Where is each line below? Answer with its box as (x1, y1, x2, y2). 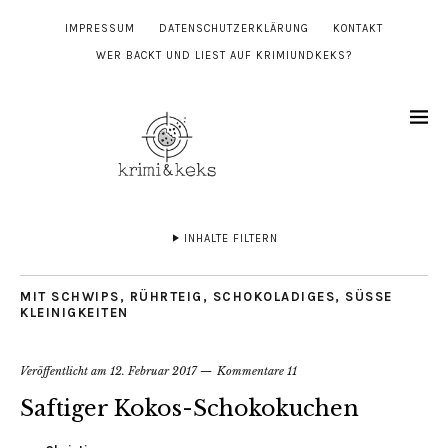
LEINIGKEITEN (20, 305, 118, 321)
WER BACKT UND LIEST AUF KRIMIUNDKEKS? (96, 49, 352, 62)
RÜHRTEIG (129, 289, 203, 305)
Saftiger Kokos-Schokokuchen (20, 395, 359, 423)
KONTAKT (333, 22, 383, 35)
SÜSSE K (345, 289, 393, 305)
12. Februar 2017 (110, 364, 197, 379)
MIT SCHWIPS (20, 289, 120, 305)
